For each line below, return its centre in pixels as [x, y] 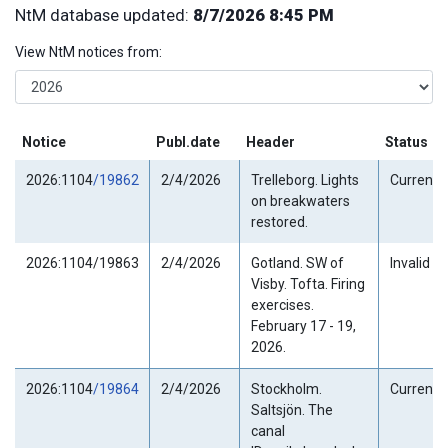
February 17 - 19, [303, 325]
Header [270, 141]
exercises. [282, 304]
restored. [279, 221]
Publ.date [188, 141]
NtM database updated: [104, 16]
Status [406, 141]
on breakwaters [300, 200]
